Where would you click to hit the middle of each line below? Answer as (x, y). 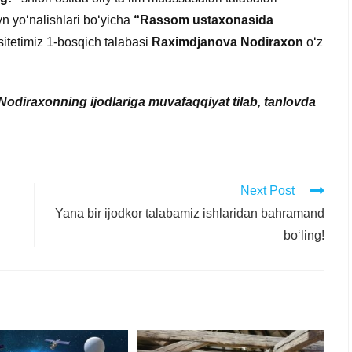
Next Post (268, 190)
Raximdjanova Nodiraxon (227, 42)
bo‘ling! (304, 235)
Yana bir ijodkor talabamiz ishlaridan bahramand (190, 213)
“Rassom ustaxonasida (203, 20)
